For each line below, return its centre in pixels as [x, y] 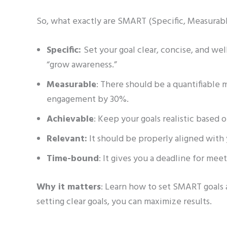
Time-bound [73, 159]
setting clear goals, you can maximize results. [124, 202]
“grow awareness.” [82, 65]
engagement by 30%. [88, 100]
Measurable [71, 85]
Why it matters [69, 187]
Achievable [70, 120]
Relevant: [67, 139]
